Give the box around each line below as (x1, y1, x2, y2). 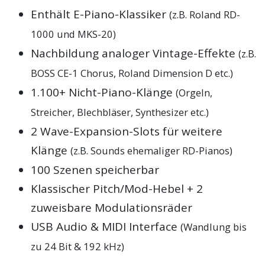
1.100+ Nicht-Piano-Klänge (31, 85, 176, 101)
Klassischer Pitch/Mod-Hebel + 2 (31, 181, 203, 197)
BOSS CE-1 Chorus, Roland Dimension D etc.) (31, 66, 234, 80)
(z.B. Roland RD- (169, 8, 241, 22)
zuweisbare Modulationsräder (31, 200, 193, 216)
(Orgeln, (176, 86, 213, 100)
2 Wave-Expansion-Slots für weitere (31, 124, 223, 140)
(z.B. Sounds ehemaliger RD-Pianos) (70, 144, 233, 158)
